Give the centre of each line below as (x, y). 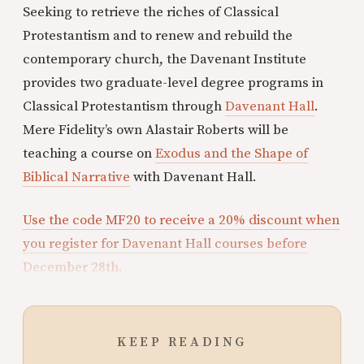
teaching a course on (89, 154)
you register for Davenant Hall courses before (165, 244)
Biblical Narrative (76, 177)
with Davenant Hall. (193, 177)
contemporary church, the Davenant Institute (165, 59)
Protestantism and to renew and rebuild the (158, 36)
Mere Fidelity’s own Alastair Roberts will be (156, 130)
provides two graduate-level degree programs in (173, 83)
